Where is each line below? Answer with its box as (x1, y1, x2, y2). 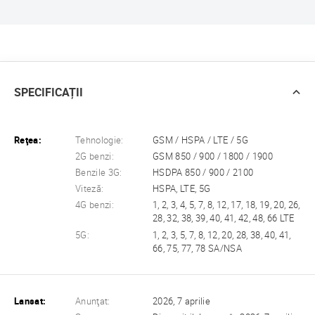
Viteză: (75, 184, 104, 195)
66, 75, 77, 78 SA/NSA (153, 243, 242, 254)
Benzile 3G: (75, 167, 122, 179)
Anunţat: (75, 295, 110, 307)
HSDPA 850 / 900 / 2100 (153, 167, 254, 179)
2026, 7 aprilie (153, 295, 211, 307)
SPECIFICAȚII (14, 86, 83, 100)
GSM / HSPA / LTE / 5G (153, 135, 248, 146)
